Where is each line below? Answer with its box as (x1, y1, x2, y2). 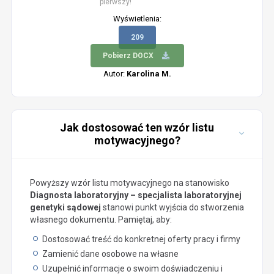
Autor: (103, 69, 127, 78)
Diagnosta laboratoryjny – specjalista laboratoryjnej (29, 190, 242, 200)
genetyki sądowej (29, 202, 101, 212)
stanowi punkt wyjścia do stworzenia (100, 202, 244, 212)
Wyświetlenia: (113, 14, 161, 23)
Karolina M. (126, 69, 171, 78)
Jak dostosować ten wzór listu (60, 121, 214, 134)
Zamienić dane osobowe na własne (42, 249, 179, 259)
